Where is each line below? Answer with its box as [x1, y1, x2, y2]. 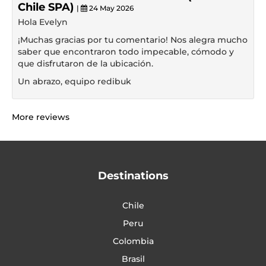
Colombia [112, 236, 154, 246]
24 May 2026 [87, 4, 134, 12]
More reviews [12, 112, 69, 122]
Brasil [121, 254, 145, 264]
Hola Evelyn [18, 17, 68, 27]
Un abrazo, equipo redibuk [18, 76, 131, 87]
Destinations [97, 169, 169, 182]
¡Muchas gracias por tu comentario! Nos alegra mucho [18, 34, 248, 45]
